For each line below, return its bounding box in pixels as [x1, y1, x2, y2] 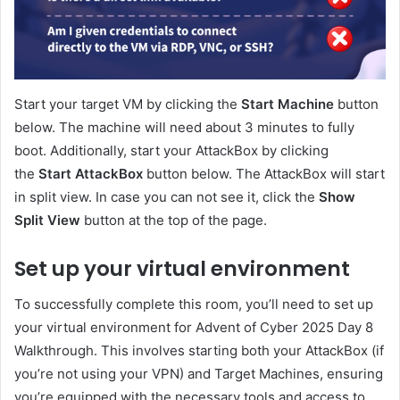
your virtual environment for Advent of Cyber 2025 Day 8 [14, 319, 373, 337]
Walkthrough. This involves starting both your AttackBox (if [14, 342, 384, 360]
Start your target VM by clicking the [14, 95, 241, 112]
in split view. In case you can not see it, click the [14, 187, 319, 205]
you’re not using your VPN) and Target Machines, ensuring [14, 365, 383, 383]
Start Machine [241, 95, 334, 112]
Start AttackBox [38, 164, 143, 182]
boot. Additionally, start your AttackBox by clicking [14, 141, 329, 159]
